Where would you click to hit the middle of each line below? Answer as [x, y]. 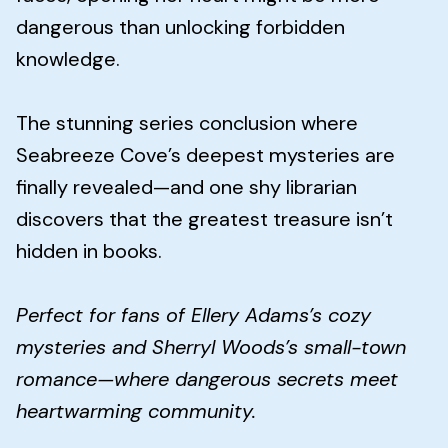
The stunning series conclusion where [187, 122]
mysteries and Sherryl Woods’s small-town [211, 346]
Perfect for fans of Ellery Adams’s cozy [193, 314]
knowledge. [68, 58]
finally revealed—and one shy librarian [186, 186]
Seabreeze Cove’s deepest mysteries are [205, 154]
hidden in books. [89, 250]
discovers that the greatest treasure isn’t [204, 218]
